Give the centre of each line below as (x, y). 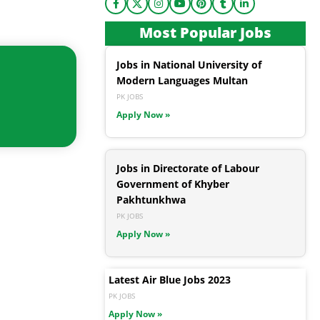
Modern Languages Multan (182, 81)
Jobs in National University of (189, 65)
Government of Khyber (173, 184)
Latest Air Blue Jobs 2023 (170, 280)
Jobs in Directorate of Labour (188, 169)
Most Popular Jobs (205, 33)
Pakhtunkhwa (151, 200)
